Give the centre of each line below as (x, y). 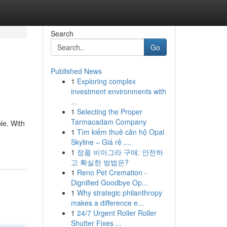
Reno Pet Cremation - (112, 172)
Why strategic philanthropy (119, 193)
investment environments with (118, 91)
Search (62, 33)
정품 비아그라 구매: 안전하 (120, 152)
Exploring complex (106, 81)
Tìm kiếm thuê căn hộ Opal (120, 132)
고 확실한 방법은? (100, 162)
